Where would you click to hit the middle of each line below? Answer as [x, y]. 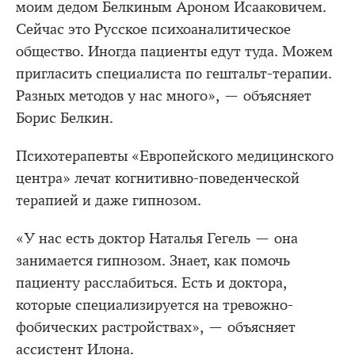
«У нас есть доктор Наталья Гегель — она [157, 238]
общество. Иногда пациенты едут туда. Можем [174, 51]
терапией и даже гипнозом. [109, 200]
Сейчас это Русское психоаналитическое [153, 29]
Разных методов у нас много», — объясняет [164, 95]
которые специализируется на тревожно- [155, 305]
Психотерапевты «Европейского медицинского [175, 156]
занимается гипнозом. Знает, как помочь [153, 260]
